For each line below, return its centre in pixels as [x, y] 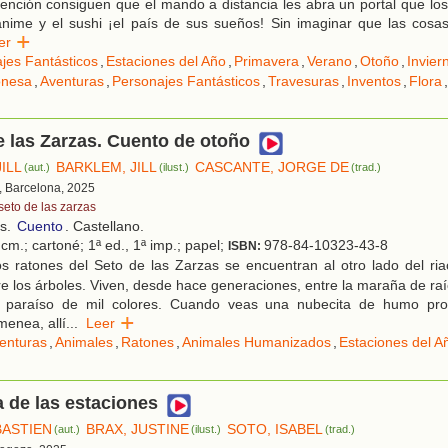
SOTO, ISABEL [275, 429]
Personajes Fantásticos [186, 81]
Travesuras [303, 81]
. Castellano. [104, 226]
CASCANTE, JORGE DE [272, 167]
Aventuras [72, 81]
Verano [329, 61]
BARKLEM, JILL [107, 167]
